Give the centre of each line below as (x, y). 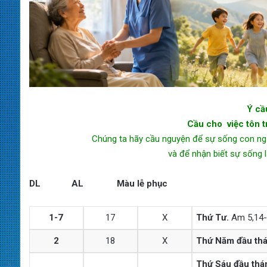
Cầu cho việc (215, 124)
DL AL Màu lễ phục (98, 183)
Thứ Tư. (212, 217)
